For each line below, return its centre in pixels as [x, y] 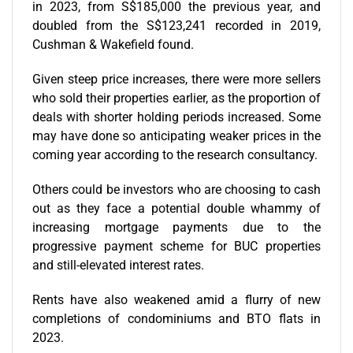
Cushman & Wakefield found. [113, 44]
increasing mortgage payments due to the [176, 227]
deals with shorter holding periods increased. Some [176, 117]
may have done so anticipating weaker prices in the [176, 136]
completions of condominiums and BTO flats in [176, 318]
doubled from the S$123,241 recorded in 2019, [176, 25]
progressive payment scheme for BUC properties [176, 246]
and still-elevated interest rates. [120, 265]
